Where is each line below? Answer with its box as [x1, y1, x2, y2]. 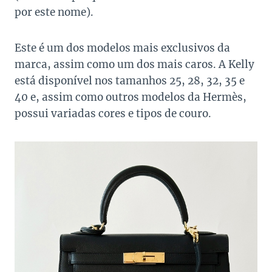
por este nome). [15, 5, 93, 19]
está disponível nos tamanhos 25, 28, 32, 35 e [15, 74, 245, 88]
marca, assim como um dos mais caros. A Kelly [15, 58, 254, 72]
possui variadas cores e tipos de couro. [15, 107, 211, 121]
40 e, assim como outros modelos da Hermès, [15, 90, 246, 104]
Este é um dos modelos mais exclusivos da [15, 41, 230, 55]
